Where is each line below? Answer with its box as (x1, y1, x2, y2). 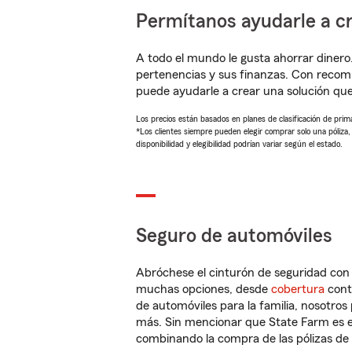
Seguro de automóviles (136, 226, 332, 246)
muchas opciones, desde (136, 283, 271, 295)
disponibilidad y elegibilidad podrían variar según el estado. (136, 139, 343, 148)
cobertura (271, 283, 324, 295)
